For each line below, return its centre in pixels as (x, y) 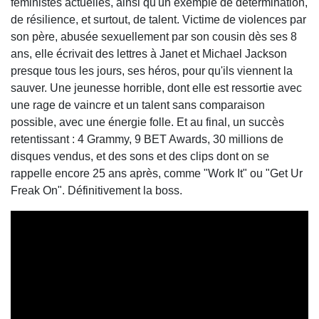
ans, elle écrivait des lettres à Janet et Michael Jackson (149, 53)
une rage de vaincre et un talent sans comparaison (138, 105)
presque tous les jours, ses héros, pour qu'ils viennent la (152, 70)
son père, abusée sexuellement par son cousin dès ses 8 (154, 36)
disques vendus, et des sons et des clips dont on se (140, 156)
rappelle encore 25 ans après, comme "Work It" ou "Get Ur (157, 173)
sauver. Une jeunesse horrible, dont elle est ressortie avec (156, 88)
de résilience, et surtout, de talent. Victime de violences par (158, 19)
